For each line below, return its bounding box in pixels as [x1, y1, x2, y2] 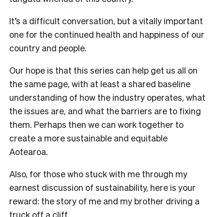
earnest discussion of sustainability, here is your [9, 182, 196, 193]
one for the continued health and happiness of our [9, 29, 204, 40]
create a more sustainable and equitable [9, 132, 168, 144]
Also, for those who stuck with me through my [9, 168, 187, 180]
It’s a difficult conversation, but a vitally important [9, 15, 203, 27]
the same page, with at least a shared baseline [9, 78, 190, 90]
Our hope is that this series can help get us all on [9, 64, 198, 76]
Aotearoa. [9, 146, 48, 157]
